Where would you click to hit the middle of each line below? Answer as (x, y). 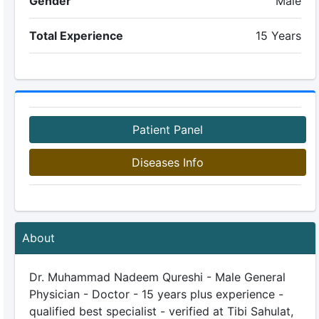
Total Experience (76, 36)
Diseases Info (167, 162)
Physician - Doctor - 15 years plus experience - (156, 294)
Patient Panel (167, 130)
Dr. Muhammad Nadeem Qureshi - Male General (157, 277)
